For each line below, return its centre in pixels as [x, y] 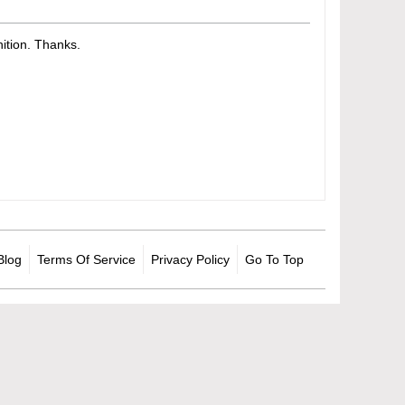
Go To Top [274, 259]
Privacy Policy [190, 259]
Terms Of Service [86, 259]
